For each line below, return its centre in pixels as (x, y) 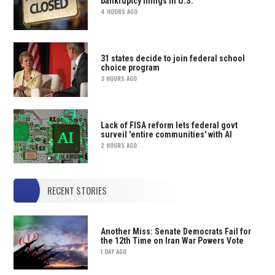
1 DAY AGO (113, 251)
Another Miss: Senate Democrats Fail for (176, 231)
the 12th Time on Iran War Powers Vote (172, 240)
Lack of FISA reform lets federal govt (169, 126)
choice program (130, 68)
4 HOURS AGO (119, 12)
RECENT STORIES (77, 191)
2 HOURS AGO (118, 145)
